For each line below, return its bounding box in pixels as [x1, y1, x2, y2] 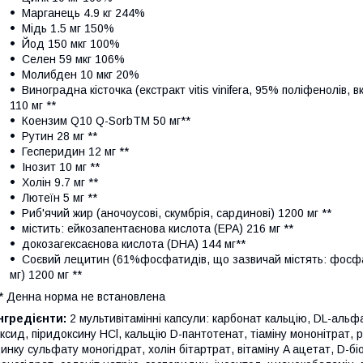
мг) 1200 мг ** [10, 267, 82, 281]
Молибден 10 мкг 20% [22, 67, 139, 81]
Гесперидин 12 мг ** [22, 144, 129, 158]
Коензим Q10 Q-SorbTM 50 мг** [22, 113, 190, 127]
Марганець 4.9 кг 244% [22, 6, 145, 19]
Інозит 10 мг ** [22, 160, 100, 173]
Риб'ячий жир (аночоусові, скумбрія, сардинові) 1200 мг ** [22, 206, 331, 220]
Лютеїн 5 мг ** [22, 190, 97, 204]
